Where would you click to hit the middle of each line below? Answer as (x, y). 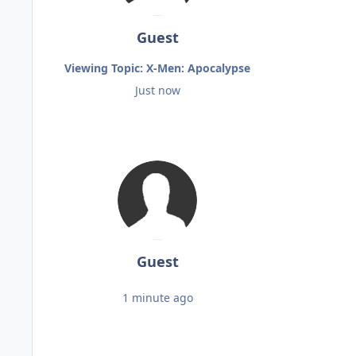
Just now (157, 91)
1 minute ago (157, 298)
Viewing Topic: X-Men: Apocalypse (158, 68)
